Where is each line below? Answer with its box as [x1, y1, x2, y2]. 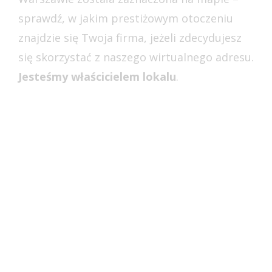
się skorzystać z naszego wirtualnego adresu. [18, 50, 254, 65]
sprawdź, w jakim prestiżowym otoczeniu [18, 11, 233, 26]
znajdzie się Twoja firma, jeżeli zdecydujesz [18, 30, 242, 46]
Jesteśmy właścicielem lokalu [18, 69, 176, 84]
